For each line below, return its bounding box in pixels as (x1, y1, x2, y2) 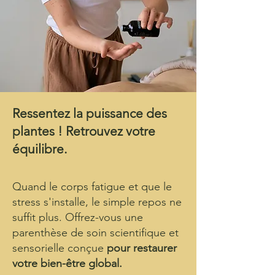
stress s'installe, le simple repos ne (12, 195, 182, 209)
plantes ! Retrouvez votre (12, 123, 155, 139)
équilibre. (12, 141, 67, 157)
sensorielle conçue (12, 241, 107, 255)
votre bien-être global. (12, 257, 122, 270)
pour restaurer (107, 241, 177, 255)
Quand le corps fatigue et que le (12, 180, 172, 193)
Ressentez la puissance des (12, 106, 167, 121)
